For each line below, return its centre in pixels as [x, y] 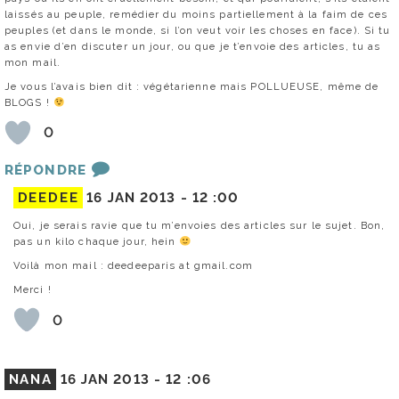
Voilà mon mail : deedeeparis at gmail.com [133, 266]
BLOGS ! [29, 102]
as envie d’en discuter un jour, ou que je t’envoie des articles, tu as [193, 46]
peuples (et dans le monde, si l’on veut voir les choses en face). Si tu [198, 30]
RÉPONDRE [45, 170]
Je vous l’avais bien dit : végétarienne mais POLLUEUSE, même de [192, 86]
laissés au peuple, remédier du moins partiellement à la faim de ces [196, 14]
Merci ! [33, 290]
